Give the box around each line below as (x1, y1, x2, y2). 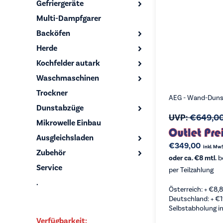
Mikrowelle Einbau (36, 118, 101, 128)
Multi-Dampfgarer (36, 13, 101, 23)
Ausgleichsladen (36, 133, 94, 143)
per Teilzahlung (169, 166, 214, 175)
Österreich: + (169, 185, 209, 194)
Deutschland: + (169, 195, 215, 204)
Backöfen (36, 28, 70, 38)
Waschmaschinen (36, 73, 99, 83)
